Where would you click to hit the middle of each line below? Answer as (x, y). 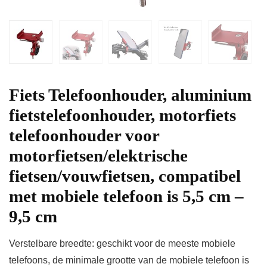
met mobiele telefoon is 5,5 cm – (126, 196)
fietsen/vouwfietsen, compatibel (125, 176)
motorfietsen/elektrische (98, 156)
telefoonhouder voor (84, 136)
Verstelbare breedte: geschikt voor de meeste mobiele (122, 244)
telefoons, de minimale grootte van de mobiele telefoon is (129, 260)
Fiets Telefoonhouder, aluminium (130, 95)
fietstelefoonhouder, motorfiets (122, 115)
